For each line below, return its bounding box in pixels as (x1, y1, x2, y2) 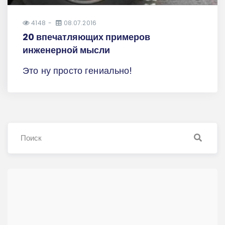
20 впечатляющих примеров (23, 30, 150, 43)
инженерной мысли (23, 43, 110, 56)
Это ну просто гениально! (23, 64, 133, 77)
